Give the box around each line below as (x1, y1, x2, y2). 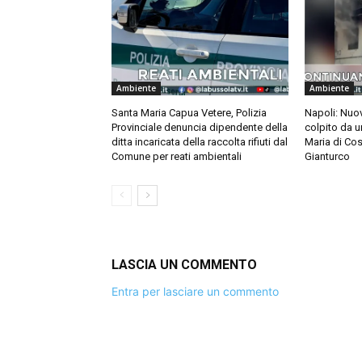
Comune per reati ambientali (112, 150, 242, 163)
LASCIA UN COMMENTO (112, 257, 257, 273)
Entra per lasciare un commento (112, 284, 279, 299)
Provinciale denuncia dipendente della (112, 121, 288, 134)
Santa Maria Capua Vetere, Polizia (112, 107, 267, 120)
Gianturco (304, 150, 350, 163)
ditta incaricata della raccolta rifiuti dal (112, 136, 288, 149)
